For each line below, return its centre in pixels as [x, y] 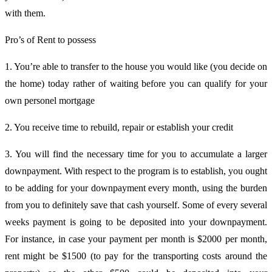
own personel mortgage [50, 100]
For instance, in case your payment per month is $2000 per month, [136, 239]
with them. [25, 13]
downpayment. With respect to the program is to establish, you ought [136, 171]
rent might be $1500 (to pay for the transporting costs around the [136, 256]
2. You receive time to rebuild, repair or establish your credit [119, 127]
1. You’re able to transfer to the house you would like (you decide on [136, 66]
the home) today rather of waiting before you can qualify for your [136, 83]
